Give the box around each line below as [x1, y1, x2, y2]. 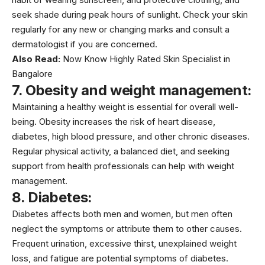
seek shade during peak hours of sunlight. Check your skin [12, 8, 248, 20]
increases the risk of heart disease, [70, 115, 215, 127]
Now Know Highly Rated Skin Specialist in [63, 53, 230, 64]
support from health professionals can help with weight [12, 160, 234, 172]
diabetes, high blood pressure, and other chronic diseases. [12, 130, 250, 142]
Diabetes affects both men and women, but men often [12, 208, 232, 219]
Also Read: [12, 53, 60, 64]
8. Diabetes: [12, 188, 92, 206]
